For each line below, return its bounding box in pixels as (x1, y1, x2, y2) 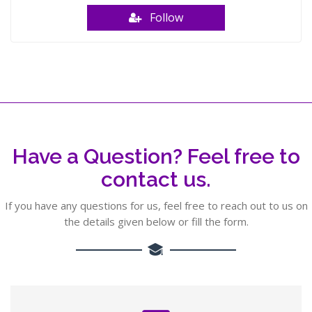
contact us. (101, 167, 211, 192)
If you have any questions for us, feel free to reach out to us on (4, 198, 308, 212)
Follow (141, 10, 183, 25)
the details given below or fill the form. (63, 214, 249, 228)
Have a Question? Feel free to (12, 144, 300, 169)
